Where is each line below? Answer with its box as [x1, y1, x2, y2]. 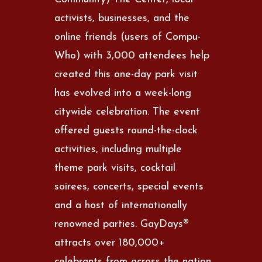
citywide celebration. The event [54, 106, 201, 118]
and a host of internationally [54, 199, 188, 211]
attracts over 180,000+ [54, 237, 166, 249]
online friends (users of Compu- [54, 31, 201, 43]
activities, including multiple [54, 143, 182, 155]
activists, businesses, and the [54, 12, 190, 24]
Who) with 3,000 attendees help [54, 50, 210, 61]
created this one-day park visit [54, 68, 198, 80]
